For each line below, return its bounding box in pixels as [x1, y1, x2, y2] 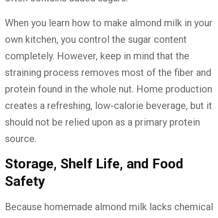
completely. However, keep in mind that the [5, 50, 189, 62]
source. [5, 133, 36, 145]
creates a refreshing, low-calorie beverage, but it [5, 100, 212, 112]
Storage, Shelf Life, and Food [5, 156, 183, 172]
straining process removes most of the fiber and [5, 67, 211, 79]
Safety [5, 173, 45, 190]
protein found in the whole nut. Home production [5, 83, 212, 95]
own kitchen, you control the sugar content [5, 34, 187, 46]
